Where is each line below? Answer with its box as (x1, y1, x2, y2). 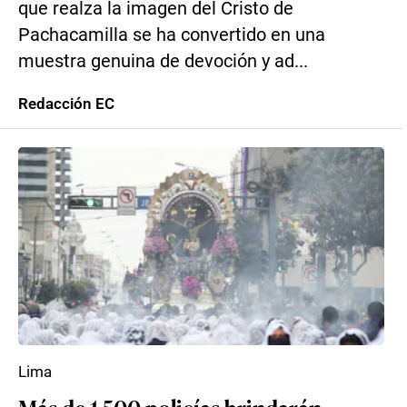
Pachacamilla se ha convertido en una (18, 25, 325, 45)
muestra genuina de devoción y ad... (18, 51, 308, 72)
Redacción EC (18, 94, 114, 113)
